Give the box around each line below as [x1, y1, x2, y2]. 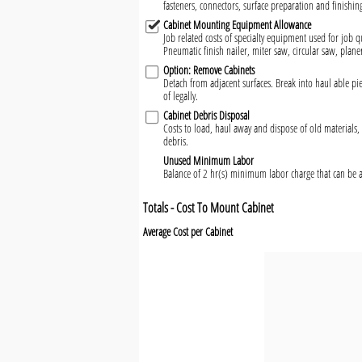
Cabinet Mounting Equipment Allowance [163, 17, 311, 33]
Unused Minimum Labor [163, 153, 254, 169]
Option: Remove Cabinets [163, 62, 255, 78]
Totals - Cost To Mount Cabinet [143, 199, 274, 217]
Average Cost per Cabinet [143, 224, 233, 240]
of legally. [163, 88, 198, 104]
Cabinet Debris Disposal [163, 107, 250, 124]
